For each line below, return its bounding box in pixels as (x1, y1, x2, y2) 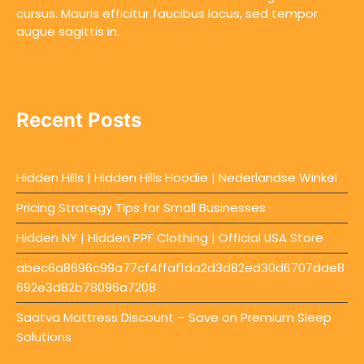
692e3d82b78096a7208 (16, 279, 156, 297)
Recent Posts (16, 107, 141, 132)
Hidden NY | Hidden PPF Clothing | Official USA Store (16, 229, 323, 247)
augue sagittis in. (16, 23, 119, 41)
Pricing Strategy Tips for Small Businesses (16, 199, 266, 217)
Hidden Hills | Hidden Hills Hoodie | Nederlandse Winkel (16, 169, 337, 187)
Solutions (16, 328, 71, 346)
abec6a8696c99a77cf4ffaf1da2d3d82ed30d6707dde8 (16, 259, 344, 277)
